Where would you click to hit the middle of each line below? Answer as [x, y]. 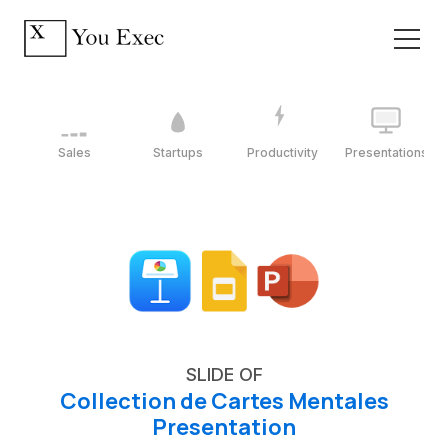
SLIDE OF [224, 374]
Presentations [386, 152]
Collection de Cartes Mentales [224, 401]
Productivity [282, 152]
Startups [178, 152]
